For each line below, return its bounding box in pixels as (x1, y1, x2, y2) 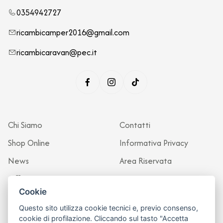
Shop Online (8, 136, 50, 149)
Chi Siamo (8, 118, 42, 131)
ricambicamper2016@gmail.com (16, 26, 129, 38)
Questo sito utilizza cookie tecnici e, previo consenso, (19, 204, 199, 213)
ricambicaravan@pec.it (16, 46, 97, 58)
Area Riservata (119, 154, 172, 167)
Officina (8, 172, 35, 185)
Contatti (119, 118, 150, 131)
